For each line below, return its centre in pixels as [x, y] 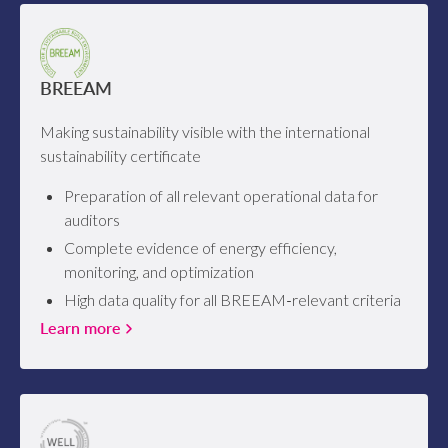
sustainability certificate [121, 156]
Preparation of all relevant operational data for [221, 196]
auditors [92, 220]
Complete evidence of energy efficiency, [201, 248]
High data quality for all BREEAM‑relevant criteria [233, 300]
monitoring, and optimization [159, 272]
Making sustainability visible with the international [205, 132]
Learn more [81, 328]
